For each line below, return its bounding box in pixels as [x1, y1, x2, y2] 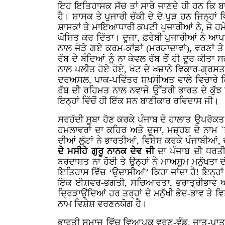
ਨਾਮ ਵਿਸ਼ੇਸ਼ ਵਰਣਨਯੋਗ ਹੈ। [58, 199, 147, 209]
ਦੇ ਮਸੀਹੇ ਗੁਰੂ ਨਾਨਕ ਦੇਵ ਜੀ [58, 146, 154, 156]
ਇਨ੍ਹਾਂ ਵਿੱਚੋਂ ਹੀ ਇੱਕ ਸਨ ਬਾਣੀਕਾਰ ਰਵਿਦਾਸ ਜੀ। [58, 96, 219, 106]
